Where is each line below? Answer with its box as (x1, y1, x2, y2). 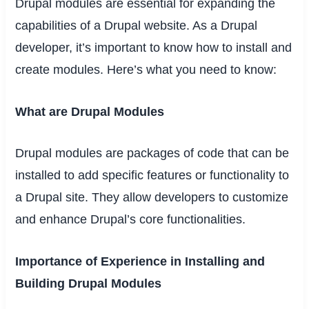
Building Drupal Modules (15, 277, 162, 291)
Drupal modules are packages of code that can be (15, 146, 290, 161)
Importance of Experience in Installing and (15, 255, 266, 269)
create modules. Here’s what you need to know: (15, 62, 277, 77)
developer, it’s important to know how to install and (15, 40, 292, 54)
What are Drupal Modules (15, 104, 165, 119)
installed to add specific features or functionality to (15, 168, 290, 183)
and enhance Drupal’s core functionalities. (15, 212, 246, 227)
